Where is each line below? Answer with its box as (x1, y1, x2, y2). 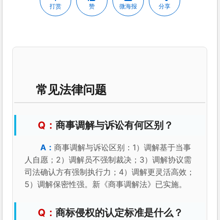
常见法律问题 (36, 82, 107, 97)
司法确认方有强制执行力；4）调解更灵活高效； (25, 167, 195, 177)
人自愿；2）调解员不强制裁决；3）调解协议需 (25, 155, 192, 165)
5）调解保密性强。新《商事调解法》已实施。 (25, 179, 187, 190)
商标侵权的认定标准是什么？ (55, 207, 184, 219)
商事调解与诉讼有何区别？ (55, 119, 174, 132)
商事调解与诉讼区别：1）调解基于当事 (54, 142, 192, 153)
